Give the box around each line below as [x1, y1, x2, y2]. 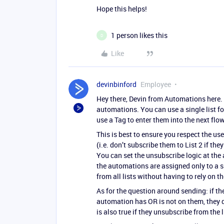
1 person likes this [111, 30, 167, 40]
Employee [140, 79, 171, 89]
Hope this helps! [96, 4, 147, 13]
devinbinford [96, 79, 136, 89]
